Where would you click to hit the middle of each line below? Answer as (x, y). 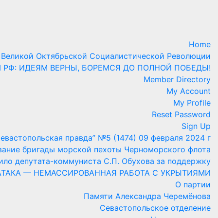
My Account (189, 91)
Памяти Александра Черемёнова (147, 196)
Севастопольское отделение (155, 208)
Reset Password (181, 115)
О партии (193, 185)
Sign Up (196, 126)
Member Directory (177, 80)
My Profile (192, 103)
